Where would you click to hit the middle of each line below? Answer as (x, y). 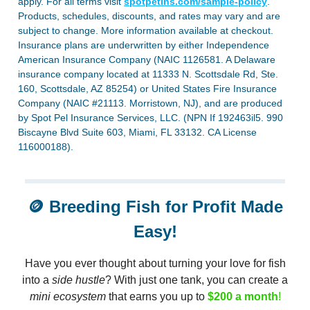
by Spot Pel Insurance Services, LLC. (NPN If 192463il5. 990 (151, 117)
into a (37, 280)
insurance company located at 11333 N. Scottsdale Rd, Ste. (148, 74)
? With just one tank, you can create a (197, 280)
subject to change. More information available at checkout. (146, 30)
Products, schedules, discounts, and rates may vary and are (149, 16)
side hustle (79, 280)
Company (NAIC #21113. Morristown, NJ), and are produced (150, 103)
